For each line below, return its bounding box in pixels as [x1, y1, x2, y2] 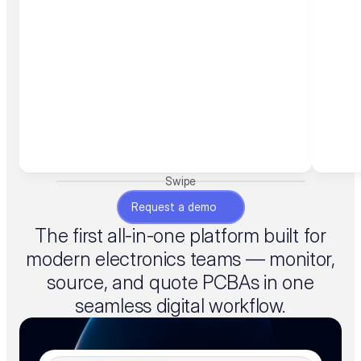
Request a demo [131, 200, 216, 214]
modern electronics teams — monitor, [26, 247, 335, 271]
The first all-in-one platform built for [35, 224, 326, 247]
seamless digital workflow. [75, 294, 286, 317]
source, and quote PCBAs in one [47, 271, 314, 294]
